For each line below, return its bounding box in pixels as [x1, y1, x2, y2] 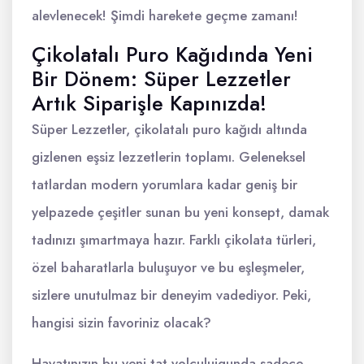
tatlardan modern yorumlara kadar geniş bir [32, 175, 297, 194]
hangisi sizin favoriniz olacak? [32, 313, 211, 332]
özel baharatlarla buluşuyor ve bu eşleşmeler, [32, 258, 305, 277]
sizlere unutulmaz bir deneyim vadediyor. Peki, [32, 285, 311, 305]
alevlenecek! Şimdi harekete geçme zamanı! [32, 6, 298, 25]
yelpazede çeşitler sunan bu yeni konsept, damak [32, 202, 329, 222]
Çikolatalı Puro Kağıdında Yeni [32, 40, 313, 69]
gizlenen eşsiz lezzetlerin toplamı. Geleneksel [32, 147, 305, 167]
